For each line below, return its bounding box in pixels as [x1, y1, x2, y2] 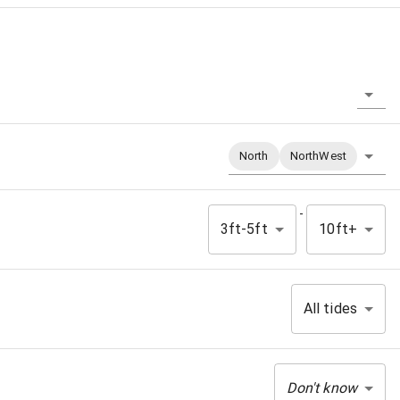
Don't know [287, 379, 357, 397]
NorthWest [289, 149, 346, 163]
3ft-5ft [220, 221, 268, 238]
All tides [303, 300, 357, 318]
